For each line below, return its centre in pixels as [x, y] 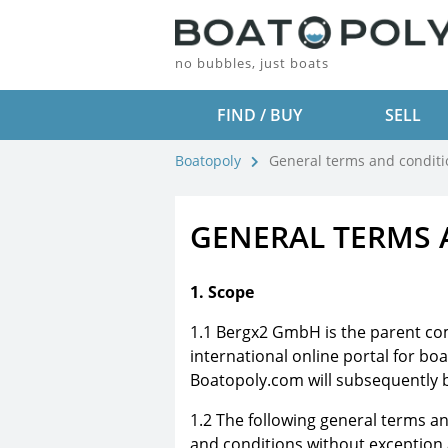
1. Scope [222, 291]
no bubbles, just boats [252, 62]
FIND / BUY [259, 115]
